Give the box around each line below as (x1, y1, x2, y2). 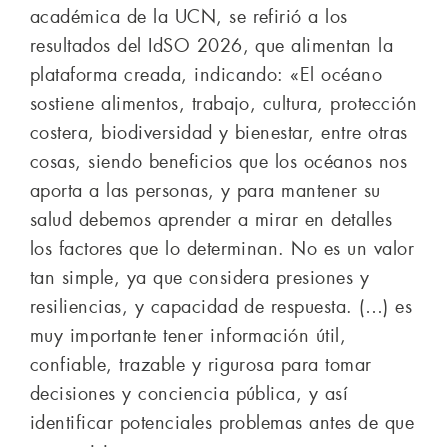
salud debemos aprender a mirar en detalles (30, 207, 393, 232)
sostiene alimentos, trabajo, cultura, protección (30, 91, 418, 116)
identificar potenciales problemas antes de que (30, 410, 415, 435)
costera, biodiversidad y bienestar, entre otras (30, 120, 408, 145)
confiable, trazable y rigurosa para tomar (30, 352, 372, 377)
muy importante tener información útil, (30, 323, 347, 348)
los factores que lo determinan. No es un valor (30, 236, 415, 261)
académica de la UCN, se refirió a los (30, 4, 348, 29)
